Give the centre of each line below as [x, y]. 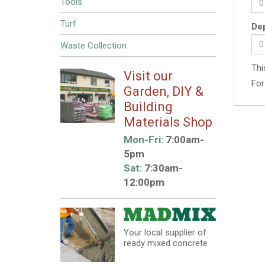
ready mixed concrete [165, 243]
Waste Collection [93, 46]
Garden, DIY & [163, 91]
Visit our [148, 76]
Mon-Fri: [143, 140]
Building [148, 107]
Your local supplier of [165, 233]
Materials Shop [168, 122]
